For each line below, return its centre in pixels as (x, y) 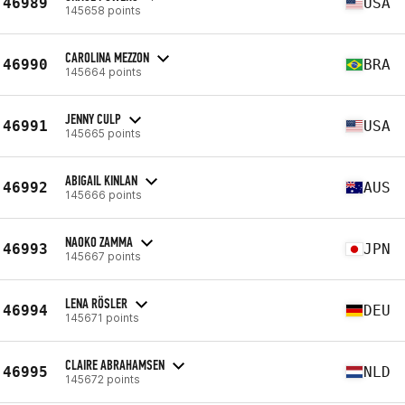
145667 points (103, 256)
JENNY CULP (93, 118)
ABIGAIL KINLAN (101, 180)
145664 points (104, 71)
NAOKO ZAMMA (99, 241)
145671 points (102, 317)
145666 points (104, 194)
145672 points (103, 379)
